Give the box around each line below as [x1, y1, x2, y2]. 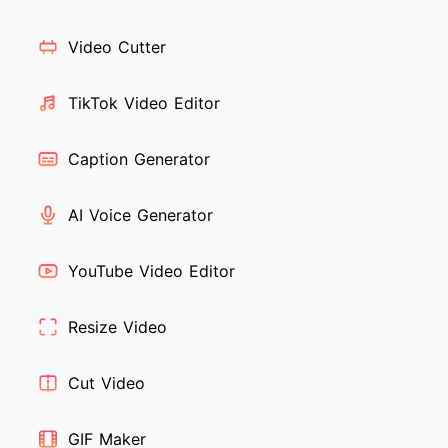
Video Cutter [68, 37, 166, 58]
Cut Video [68, 373, 145, 394]
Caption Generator [68, 149, 210, 170]
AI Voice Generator [68, 205, 213, 226]
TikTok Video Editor [68, 93, 220, 114]
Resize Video [68, 317, 167, 338]
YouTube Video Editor [68, 261, 235, 282]
